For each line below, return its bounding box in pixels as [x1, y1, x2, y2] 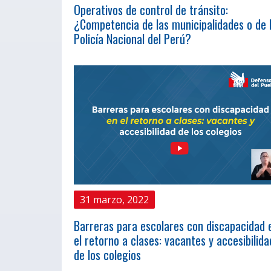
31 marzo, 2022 [80, 192, 149, 206]
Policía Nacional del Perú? [74, 30, 191, 48]
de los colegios [74, 245, 141, 264]
